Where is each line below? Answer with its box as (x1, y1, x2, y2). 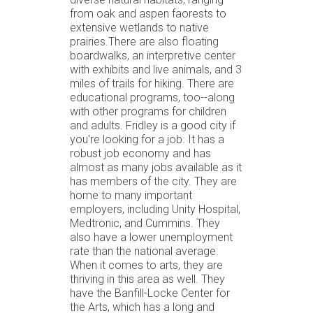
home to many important (70, 188, 192, 202)
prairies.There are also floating (70, 34, 219, 48)
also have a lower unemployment (70, 230, 233, 244)
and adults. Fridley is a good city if (70, 118, 235, 132)
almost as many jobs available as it (70, 160, 242, 174)
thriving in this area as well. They (70, 272, 225, 286)
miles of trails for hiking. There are (70, 76, 234, 90)
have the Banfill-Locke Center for (70, 286, 230, 300)
